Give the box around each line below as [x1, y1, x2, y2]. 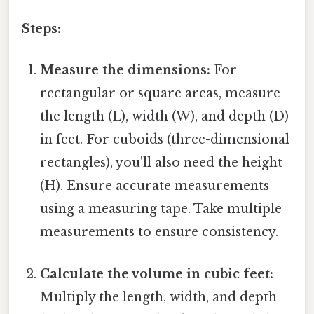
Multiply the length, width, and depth [40, 289, 278, 305]
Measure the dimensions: [40, 62, 211, 78]
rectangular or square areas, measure [40, 86, 281, 102]
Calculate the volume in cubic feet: [40, 266, 274, 282]
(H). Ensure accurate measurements [40, 178, 270, 194]
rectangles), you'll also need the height [40, 155, 283, 171]
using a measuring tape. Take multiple [40, 201, 282, 217]
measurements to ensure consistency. [40, 224, 279, 240]
